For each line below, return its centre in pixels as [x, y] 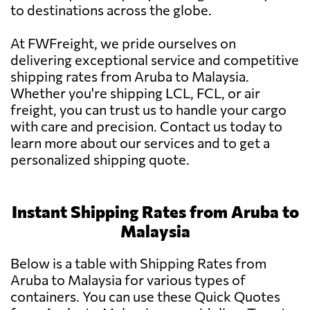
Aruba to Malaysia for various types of [128, 280]
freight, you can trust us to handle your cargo [148, 110]
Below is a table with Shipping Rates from [138, 263]
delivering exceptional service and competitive [155, 60]
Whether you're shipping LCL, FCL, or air [135, 93]
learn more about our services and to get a [140, 143]
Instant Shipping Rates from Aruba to [155, 212]
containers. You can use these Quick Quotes [145, 297]
